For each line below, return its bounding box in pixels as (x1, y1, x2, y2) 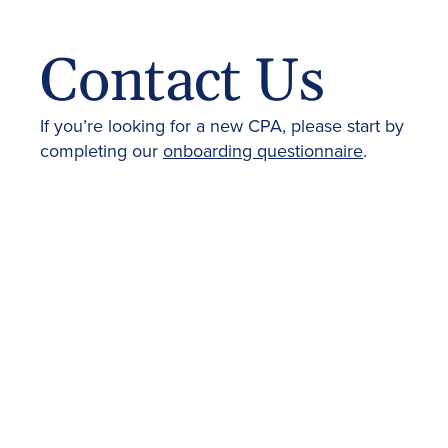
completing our (40, 137, 163, 163)
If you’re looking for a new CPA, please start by (40, 112, 404, 138)
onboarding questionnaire (163, 137, 363, 163)
